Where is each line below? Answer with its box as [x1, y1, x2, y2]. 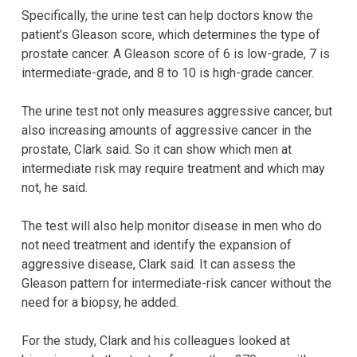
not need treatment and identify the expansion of [22, 237, 292, 253]
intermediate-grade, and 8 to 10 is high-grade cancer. [22, 65, 314, 80]
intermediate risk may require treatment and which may [22, 160, 325, 176]
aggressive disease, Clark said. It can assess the [22, 256, 296, 272]
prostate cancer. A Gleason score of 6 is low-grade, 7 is [22, 45, 330, 61]
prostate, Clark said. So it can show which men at [22, 141, 292, 157]
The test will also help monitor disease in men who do [22, 218, 322, 233]
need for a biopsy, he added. [22, 294, 178, 310]
